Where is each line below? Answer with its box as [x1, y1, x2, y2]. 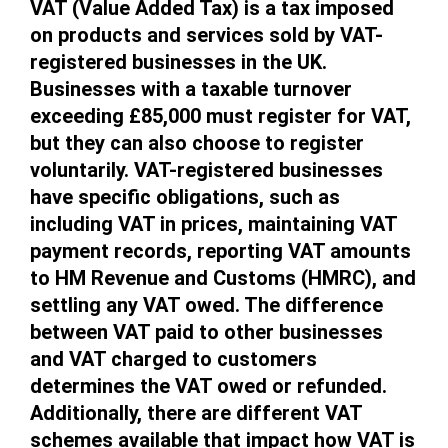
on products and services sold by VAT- [30, 23, 383, 48]
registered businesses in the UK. [30, 50, 327, 75]
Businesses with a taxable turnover [30, 77, 352, 102]
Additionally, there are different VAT [30, 401, 363, 426]
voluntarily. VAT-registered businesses [30, 158, 383, 183]
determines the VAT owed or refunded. [30, 374, 387, 399]
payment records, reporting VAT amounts [30, 239, 411, 264]
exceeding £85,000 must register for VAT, [30, 104, 411, 129]
